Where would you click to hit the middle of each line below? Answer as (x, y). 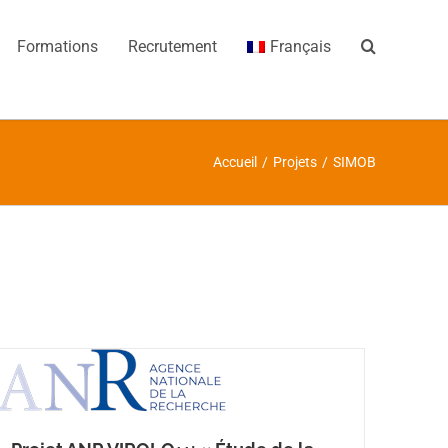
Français (300, 46)
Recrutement (173, 46)
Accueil (235, 162)
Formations (58, 46)
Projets (295, 162)
